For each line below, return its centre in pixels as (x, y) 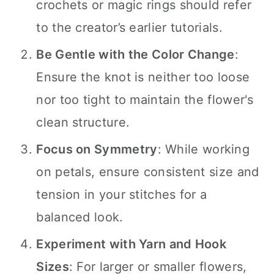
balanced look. (80, 217)
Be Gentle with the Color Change (135, 54)
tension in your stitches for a (122, 194)
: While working (204, 149)
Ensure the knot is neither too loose (143, 77)
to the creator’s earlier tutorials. (129, 28)
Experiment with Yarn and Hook (131, 244)
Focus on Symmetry (97, 149)
